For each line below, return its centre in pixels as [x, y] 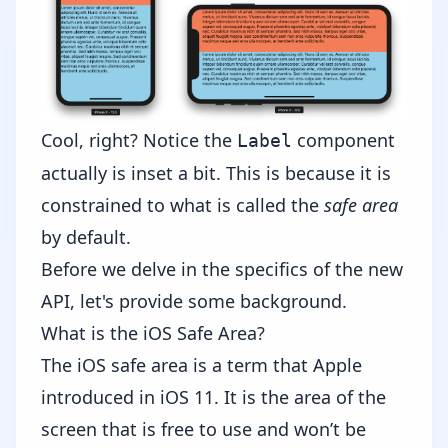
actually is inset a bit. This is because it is [216, 172]
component [343, 139]
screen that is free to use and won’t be [203, 428]
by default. [86, 236]
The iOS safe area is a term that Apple [201, 364]
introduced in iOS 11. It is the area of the [213, 396]
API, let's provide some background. [194, 300]
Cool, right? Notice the [139, 139]
